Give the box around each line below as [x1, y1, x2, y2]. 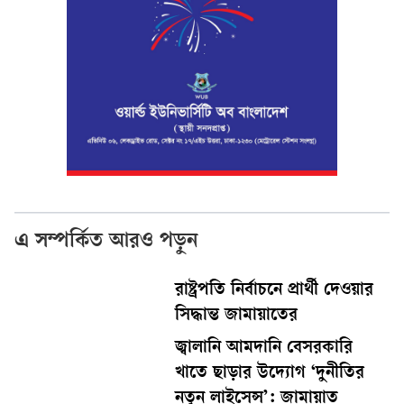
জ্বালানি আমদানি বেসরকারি [175, 338, 353, 359]
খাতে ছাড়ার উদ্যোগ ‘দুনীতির [175, 363, 365, 384]
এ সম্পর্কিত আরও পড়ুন [14, 230, 198, 254]
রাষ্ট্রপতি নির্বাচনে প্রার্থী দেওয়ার [175, 280, 374, 301]
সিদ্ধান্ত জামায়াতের [175, 306, 298, 326]
